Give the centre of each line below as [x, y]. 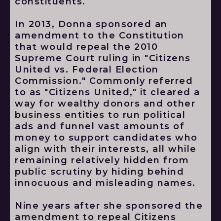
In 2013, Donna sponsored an [91, 24]
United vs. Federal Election [87, 70]
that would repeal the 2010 [86, 47]
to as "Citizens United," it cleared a [108, 92]
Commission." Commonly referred [104, 81]
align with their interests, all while [106, 149]
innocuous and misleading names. [105, 183]
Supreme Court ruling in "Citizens [103, 58]
